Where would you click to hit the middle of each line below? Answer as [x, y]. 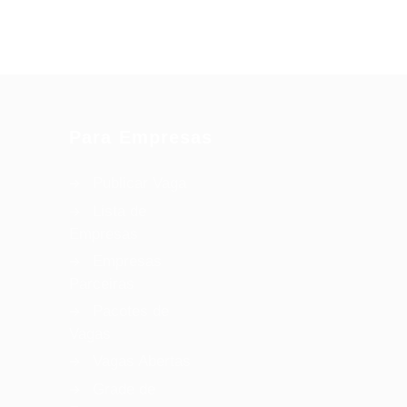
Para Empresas [141, 137]
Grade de [124, 389]
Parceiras [102, 284]
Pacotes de [131, 311]
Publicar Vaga [139, 183]
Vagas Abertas [142, 361]
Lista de [119, 211]
